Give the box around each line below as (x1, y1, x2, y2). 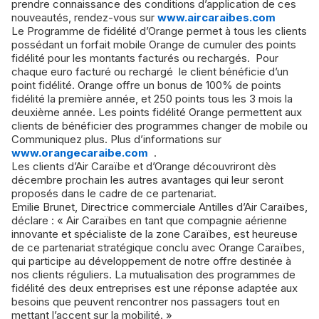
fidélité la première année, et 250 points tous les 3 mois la (11, 91, 293, 105)
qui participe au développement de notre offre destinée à (11, 253, 291, 268)
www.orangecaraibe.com (11, 145, 148, 159)
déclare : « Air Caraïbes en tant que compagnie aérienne (11, 213, 287, 227)
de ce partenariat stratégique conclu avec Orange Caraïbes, (11, 240, 305, 254)
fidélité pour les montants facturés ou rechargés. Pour (11, 51, 278, 65)
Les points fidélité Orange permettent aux (98, 105, 302, 119)
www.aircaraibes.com (157, 10, 276, 24)
